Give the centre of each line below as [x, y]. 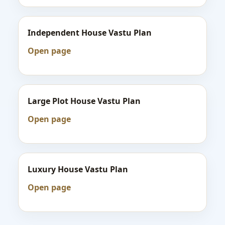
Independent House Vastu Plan [90, 33]
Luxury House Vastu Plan [78, 169]
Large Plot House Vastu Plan [84, 101]
